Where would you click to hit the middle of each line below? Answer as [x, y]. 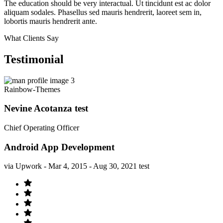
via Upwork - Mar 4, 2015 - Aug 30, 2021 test [77, 166]
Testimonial [34, 59]
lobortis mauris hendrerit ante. [51, 21]
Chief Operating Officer [42, 128]
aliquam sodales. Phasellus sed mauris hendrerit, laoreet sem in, [103, 12]
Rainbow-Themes [32, 89]
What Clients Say [31, 38]
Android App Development [59, 147]
